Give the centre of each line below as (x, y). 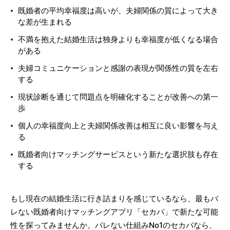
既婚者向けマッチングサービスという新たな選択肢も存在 (118, 154)
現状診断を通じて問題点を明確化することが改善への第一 (118, 97)
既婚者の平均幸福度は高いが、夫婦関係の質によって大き (118, 11)
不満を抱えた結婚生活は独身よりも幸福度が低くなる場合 (118, 39)
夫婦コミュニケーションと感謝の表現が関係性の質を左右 (118, 68)
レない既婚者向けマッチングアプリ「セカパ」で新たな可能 (114, 212)
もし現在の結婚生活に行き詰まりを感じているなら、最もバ (114, 198)
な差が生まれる (45, 22)
